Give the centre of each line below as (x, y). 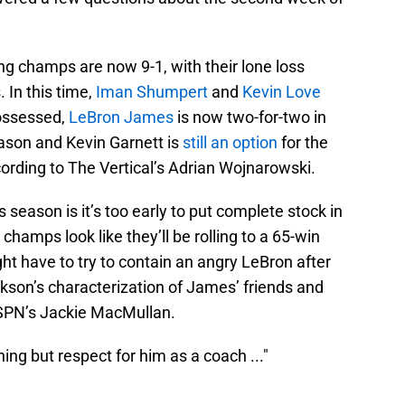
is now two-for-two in (250, 118)
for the (303, 143)
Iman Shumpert (152, 92)
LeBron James (121, 118)
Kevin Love (282, 92)
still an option (230, 143)
